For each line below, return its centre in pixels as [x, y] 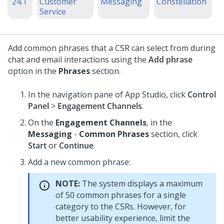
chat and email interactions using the [78, 59]
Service [53, 11]
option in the [33, 71]
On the [42, 122]
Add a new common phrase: [79, 162]
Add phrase [170, 59]
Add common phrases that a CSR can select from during [112, 48]
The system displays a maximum [141, 183]
